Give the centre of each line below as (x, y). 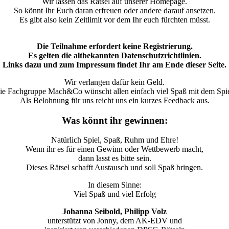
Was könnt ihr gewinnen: (114, 120)
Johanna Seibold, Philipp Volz (114, 212)
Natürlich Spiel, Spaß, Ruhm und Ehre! (114, 140)
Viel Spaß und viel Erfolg (114, 194)
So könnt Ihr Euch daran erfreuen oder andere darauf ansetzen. (114, 11)
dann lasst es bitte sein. (114, 158)
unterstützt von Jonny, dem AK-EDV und (114, 221)
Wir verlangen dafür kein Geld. (114, 82)
